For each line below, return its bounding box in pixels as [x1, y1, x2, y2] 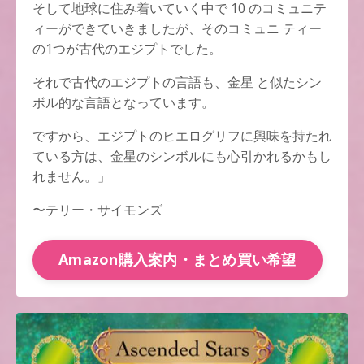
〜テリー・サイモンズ [32, 200, 162, 219]
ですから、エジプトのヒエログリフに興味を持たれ [32, 126, 331, 145]
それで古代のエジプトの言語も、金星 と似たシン [32, 72, 322, 91]
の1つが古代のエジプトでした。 [32, 39, 222, 58]
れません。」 [32, 167, 110, 185]
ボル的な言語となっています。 [32, 93, 214, 111]
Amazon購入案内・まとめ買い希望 [58, 249, 297, 270]
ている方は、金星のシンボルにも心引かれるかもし [32, 146, 331, 165]
